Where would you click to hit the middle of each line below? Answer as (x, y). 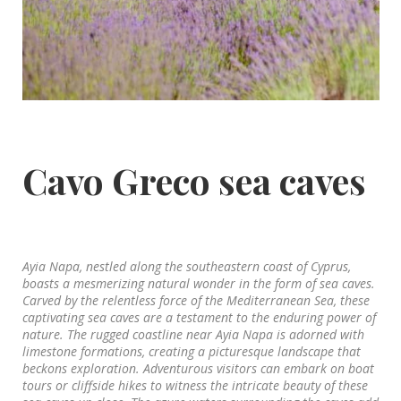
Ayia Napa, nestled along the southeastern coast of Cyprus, (186, 266)
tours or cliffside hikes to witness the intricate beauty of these (195, 385)
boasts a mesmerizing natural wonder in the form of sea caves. (198, 283)
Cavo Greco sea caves (194, 180)
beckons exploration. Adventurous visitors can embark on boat (198, 368)
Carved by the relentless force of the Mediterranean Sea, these (196, 300)
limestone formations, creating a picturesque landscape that (191, 351)
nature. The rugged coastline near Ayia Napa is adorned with (193, 334)
